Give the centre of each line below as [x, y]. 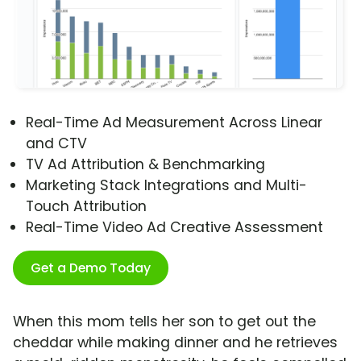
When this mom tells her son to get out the [164, 322]
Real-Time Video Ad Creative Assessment [174, 228]
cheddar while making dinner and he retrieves [175, 343]
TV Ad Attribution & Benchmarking [145, 165]
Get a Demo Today [91, 268]
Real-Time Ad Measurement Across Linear [174, 123]
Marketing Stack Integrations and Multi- [166, 186]
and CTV [56, 144]
